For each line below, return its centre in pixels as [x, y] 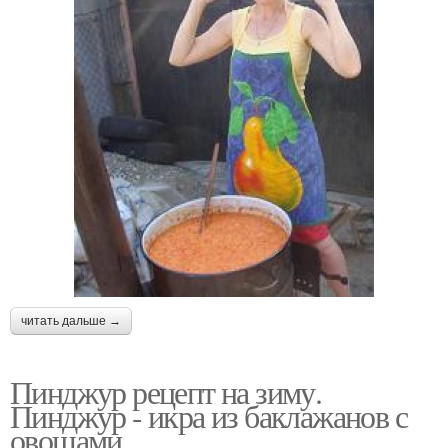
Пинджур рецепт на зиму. [166, 392]
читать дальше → [71, 321]
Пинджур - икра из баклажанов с [208, 416]
